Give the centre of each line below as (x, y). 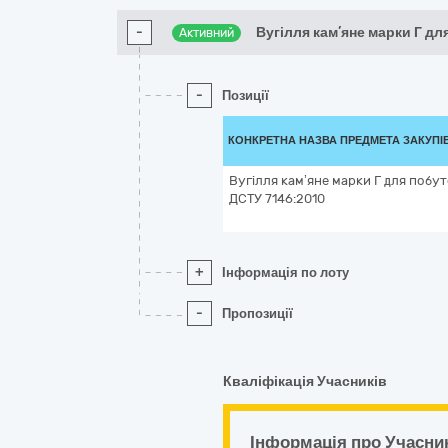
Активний (207, 33)
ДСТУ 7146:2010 (277, 198)
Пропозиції (257, 313)
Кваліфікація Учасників (305, 381)
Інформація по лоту (285, 272)
